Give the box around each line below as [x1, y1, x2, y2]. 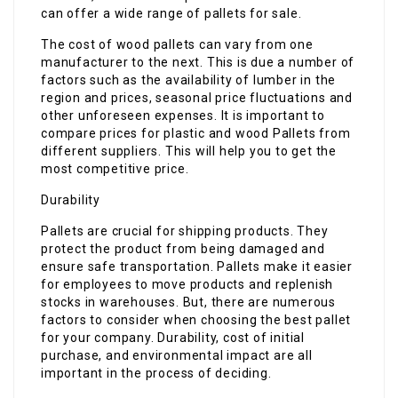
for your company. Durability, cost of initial [41, 330, 305, 345]
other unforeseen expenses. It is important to [41, 108, 325, 123]
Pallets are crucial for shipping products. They [41, 224, 329, 238]
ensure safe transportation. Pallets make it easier [41, 259, 353, 274]
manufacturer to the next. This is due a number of [41, 55, 355, 69]
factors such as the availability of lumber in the [41, 73, 337, 87]
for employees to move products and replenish [41, 277, 334, 291]
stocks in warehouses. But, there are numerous [41, 295, 336, 309]
